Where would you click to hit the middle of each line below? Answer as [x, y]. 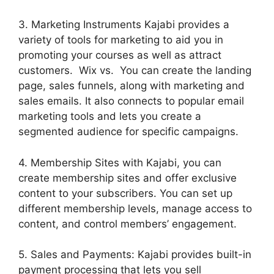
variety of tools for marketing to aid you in [121, 40]
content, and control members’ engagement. [128, 224]
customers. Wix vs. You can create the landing [135, 70]
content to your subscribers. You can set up [125, 193]
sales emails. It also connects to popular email [131, 101]
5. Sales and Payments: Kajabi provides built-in [135, 254]
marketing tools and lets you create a [110, 116]
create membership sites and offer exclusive [128, 178]
